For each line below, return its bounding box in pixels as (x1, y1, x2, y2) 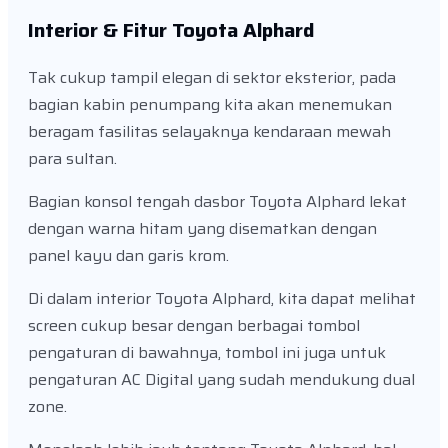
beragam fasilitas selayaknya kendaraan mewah (28, 118, 391, 144)
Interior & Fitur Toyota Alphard (28, 13, 314, 46)
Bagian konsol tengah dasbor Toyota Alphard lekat (28, 188, 407, 214)
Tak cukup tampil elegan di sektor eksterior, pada (28, 64, 396, 90)
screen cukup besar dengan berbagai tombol (28, 312, 360, 338)
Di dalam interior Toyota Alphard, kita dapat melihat (28, 285, 416, 311)
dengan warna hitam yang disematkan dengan (28, 215, 377, 241)
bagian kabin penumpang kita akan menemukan (28, 91, 392, 117)
